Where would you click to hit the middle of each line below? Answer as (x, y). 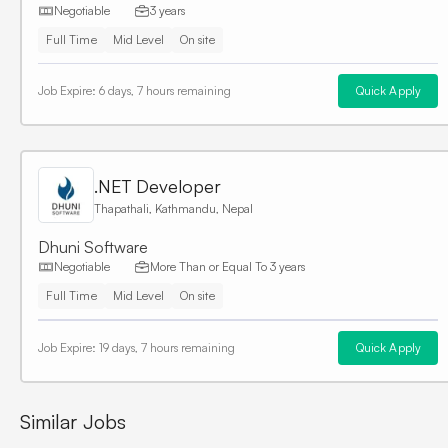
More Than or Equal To (209, 267)
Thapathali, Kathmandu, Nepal (173, 208)
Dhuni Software (92, 247)
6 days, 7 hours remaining (164, 91)
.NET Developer (157, 185)
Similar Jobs (73, 421)
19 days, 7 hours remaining (166, 348)
